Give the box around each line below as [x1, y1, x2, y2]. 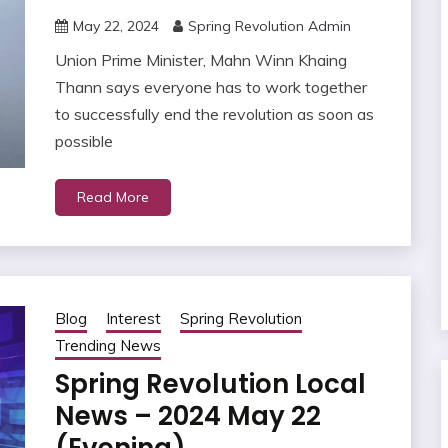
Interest [105, 309, 161, 329]
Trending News [54, 336, 161, 356]
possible [54, 131, 113, 152]
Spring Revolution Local [54, 366, 366, 403]
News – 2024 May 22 [54, 398, 321, 435]
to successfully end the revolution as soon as [54, 104, 374, 125]
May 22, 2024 [72, 17, 159, 36]
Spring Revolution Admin [187, 17, 351, 36]
